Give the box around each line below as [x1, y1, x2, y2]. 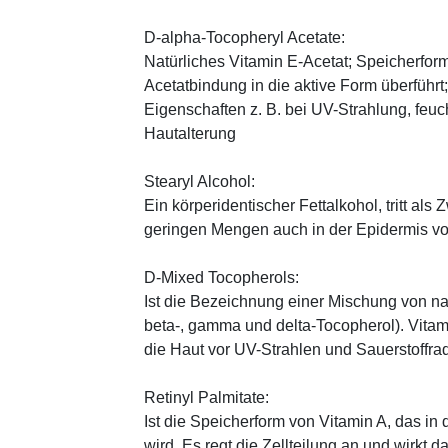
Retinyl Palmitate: [144, 389, 269, 407]
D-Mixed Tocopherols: [144, 269, 299, 287]
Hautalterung [144, 125, 236, 143]
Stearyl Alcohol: [144, 173, 255, 191]
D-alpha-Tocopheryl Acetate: [144, 29, 345, 47]
